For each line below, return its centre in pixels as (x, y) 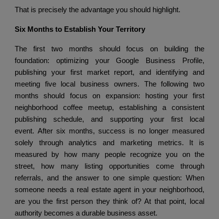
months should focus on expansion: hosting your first (109, 96)
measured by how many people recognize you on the (109, 154)
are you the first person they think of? (80, 201)
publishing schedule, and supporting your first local (109, 119)
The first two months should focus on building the (109, 49)
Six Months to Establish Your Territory (80, 29)
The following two (174, 84)
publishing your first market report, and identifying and (109, 72)
